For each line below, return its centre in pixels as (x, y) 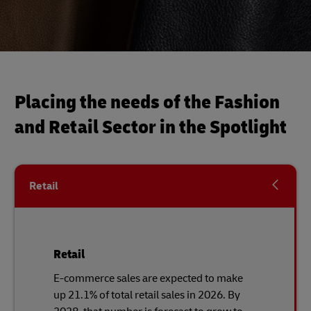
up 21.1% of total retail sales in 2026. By (147, 295)
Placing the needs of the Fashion (147, 102)
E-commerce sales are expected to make (148, 278)
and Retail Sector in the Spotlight (151, 127)
